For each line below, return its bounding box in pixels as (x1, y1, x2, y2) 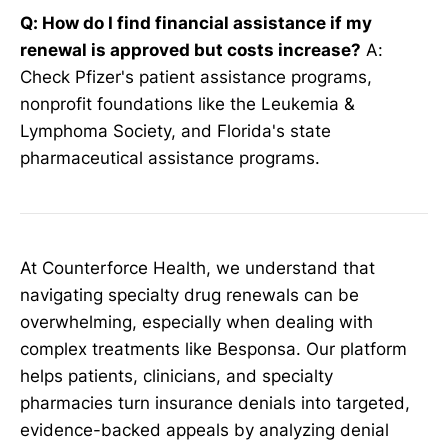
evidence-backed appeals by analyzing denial (20, 420, 389, 441)
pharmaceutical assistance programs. (20, 148, 320, 169)
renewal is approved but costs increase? (20, 40, 361, 61)
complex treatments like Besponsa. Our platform (20, 339, 407, 360)
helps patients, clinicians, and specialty (20, 366, 333, 387)
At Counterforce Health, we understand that (20, 258, 375, 279)
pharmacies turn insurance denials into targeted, (20, 393, 410, 414)
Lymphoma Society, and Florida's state (20, 121, 331, 142)
